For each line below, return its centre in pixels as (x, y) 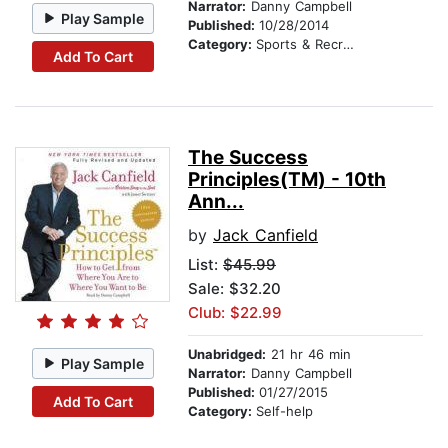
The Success (248, 158)
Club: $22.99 (235, 313)
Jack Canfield (265, 235)
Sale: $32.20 (234, 289)
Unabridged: (227, 354)
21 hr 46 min (308, 354)
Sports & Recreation (299, 44)
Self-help (284, 411)
